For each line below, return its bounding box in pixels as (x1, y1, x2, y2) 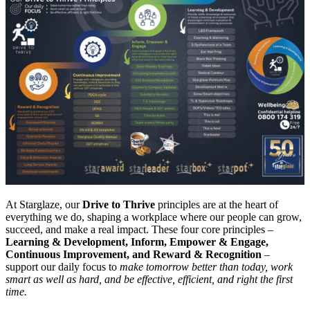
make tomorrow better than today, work (120, 260, 293, 273)
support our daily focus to (6, 260, 120, 273)
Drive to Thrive (82, 198, 155, 210)
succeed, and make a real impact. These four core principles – (6, 223, 273, 235)
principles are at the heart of (155, 198, 278, 210)
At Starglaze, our (6, 198, 82, 210)
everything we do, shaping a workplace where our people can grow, (6, 210, 302, 223)
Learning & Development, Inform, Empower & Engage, (6, 235, 268, 248)
